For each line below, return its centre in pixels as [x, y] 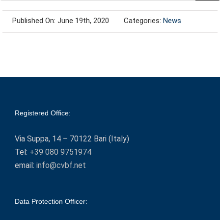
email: [26, 165]
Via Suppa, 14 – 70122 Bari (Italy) [72, 139]
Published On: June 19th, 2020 [60, 21]
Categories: [143, 21]
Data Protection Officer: [51, 202]
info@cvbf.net [61, 165]
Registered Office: [43, 113]
